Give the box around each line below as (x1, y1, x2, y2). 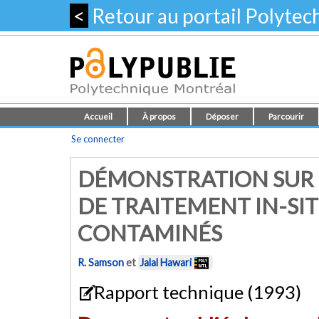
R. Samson (78, 256, 124, 269)
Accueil (84, 112, 113, 121)
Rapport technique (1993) (90, 281, 302, 303)
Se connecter (71, 133, 125, 145)
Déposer (206, 112, 239, 121)
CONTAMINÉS (78, 219, 222, 246)
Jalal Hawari (140, 256, 192, 269)
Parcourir (268, 112, 304, 121)
